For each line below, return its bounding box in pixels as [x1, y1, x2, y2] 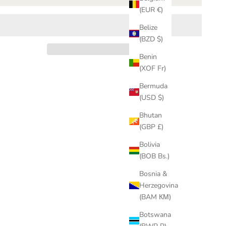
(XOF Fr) [139, 64, 166, 74]
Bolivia [139, 140, 160, 150]
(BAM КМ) [139, 192, 171, 202]
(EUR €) [139, 5, 163, 15]
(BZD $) [139, 34, 163, 44]
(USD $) [139, 93, 164, 103]
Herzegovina [139, 181, 178, 191]
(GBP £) [139, 122, 163, 132]
